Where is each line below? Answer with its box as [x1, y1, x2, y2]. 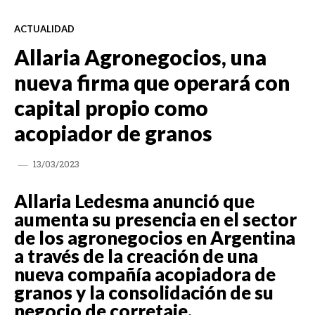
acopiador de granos [14, 120, 212, 146]
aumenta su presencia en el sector [14, 207, 297, 231]
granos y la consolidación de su [14, 281, 274, 304]
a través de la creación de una [14, 244, 258, 267]
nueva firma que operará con [14, 69, 290, 95]
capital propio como [14, 94, 208, 120]
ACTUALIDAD [14, 22, 75, 34]
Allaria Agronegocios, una [14, 44, 266, 70]
